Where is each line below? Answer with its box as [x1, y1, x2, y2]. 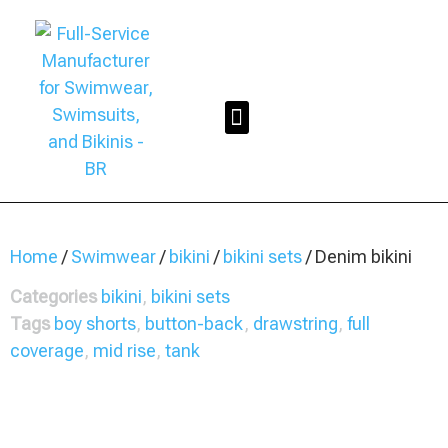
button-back [145, 313, 244, 334]
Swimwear [71, 246, 156, 267]
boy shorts [54, 313, 136, 334]
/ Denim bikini [302, 246, 412, 267]
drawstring [253, 313, 338, 334]
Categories [10, 286, 97, 307]
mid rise [93, 340, 156, 361]
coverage [10, 340, 84, 361]
